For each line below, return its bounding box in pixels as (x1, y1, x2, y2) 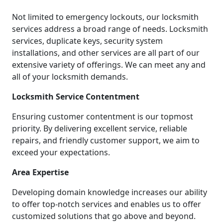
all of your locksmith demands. (12, 71, 128, 83)
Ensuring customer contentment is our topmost (12, 111, 193, 122)
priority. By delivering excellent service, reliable (12, 123, 187, 134)
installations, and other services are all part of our (12, 47, 200, 59)
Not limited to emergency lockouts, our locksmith (12, 11, 199, 23)
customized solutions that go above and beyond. (12, 211, 196, 222)
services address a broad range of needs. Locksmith (12, 23, 208, 35)
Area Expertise (12, 167, 69, 178)
